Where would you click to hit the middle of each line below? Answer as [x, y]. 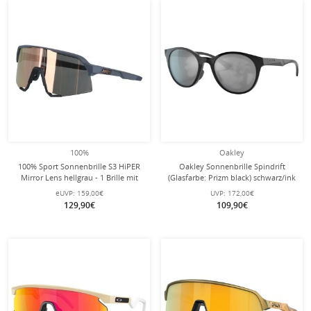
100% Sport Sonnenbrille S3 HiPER [79, 166]
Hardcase [79, 188]
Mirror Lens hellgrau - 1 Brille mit [79, 177]
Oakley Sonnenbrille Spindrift [232, 166]
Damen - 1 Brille [232, 188]
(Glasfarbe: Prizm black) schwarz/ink [232, 177]
